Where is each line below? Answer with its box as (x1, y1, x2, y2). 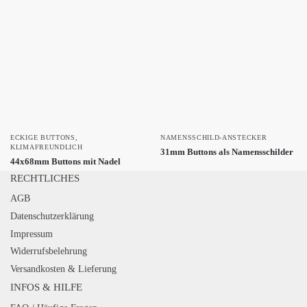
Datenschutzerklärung (10, 211, 94, 222)
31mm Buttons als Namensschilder (160, 146, 293, 157)
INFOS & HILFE (10, 282, 82, 293)
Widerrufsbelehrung (10, 246, 87, 257)
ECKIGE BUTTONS (10, 133, 75, 141)
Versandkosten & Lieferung (10, 263, 116, 274)
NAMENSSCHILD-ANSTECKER (160, 133, 267, 141)
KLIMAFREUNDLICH (10, 143, 83, 151)
